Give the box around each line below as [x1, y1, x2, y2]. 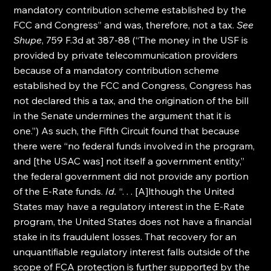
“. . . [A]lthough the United [117, 185, 237, 197]
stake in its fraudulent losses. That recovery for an [13, 230, 240, 243]
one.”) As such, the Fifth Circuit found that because [13, 125, 243, 137]
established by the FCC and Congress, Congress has [13, 79, 255, 91]
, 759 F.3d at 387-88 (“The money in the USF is [42, 34, 251, 46]
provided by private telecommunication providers [13, 49, 241, 61]
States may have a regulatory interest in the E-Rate [13, 200, 247, 212]
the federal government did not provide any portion [13, 170, 252, 182]
